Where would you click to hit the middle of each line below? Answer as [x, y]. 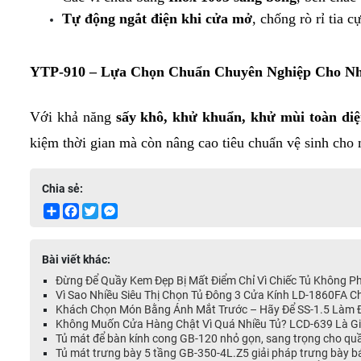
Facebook [104, 210]
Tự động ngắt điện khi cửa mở [157, 19]
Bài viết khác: [76, 259]
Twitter [116, 210]
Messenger [145, 210]
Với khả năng [73, 117]
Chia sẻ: [62, 189]
